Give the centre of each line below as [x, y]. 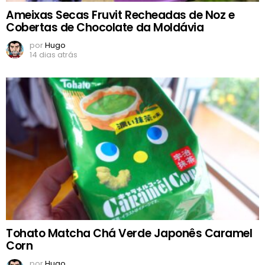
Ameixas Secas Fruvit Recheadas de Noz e [120, 15]
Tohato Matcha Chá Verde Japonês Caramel [129, 234]
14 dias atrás [54, 55]
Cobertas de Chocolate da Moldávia [105, 28]
